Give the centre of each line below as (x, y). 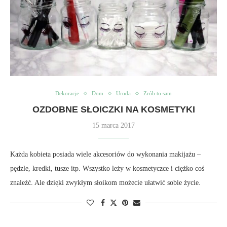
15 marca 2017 (113, 125)
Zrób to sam (158, 93)
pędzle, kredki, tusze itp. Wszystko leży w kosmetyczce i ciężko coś (107, 168)
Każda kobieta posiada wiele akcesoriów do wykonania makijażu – (105, 154)
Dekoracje (67, 93)
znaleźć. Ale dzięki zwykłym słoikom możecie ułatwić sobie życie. (105, 183)
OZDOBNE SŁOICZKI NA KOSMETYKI (113, 109)
